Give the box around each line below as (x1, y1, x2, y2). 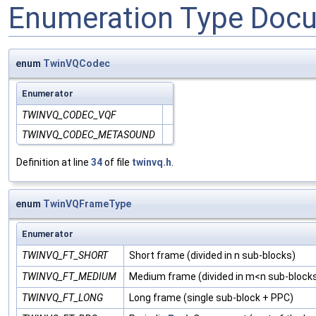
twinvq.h (132, 157, 171, 169)
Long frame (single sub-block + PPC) (129, 292, 293, 304)
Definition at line (16, 157, 91, 169)
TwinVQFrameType (43, 198, 131, 210)
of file (102, 157, 132, 169)
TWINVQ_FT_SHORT (22, 250, 108, 262)
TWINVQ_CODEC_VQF (22, 109, 116, 121)
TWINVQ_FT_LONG (22, 292, 103, 304)
